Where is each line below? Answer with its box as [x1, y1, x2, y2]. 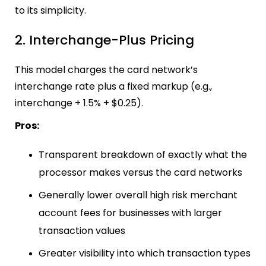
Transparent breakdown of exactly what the [39, 148, 247, 162]
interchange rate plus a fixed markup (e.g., [15, 80, 212, 94]
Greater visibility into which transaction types [39, 246, 251, 261]
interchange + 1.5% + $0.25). [15, 96, 143, 110]
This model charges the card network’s [15, 63, 198, 77]
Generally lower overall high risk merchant [39, 188, 237, 202]
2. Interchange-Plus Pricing [15, 30, 194, 49]
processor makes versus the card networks [39, 166, 242, 180]
